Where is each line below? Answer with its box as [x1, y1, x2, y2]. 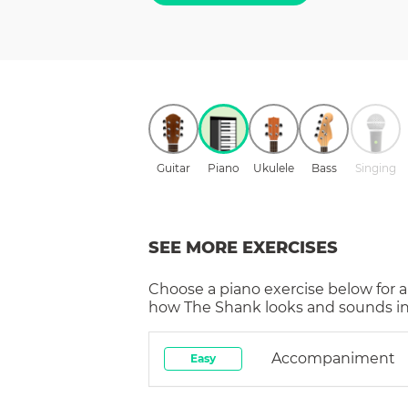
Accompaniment [271, 349, 395, 367]
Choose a [148, 280, 219, 298]
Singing [355, 160, 396, 175]
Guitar [157, 160, 190, 175]
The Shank [184, 298, 261, 316]
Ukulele [253, 160, 294, 175]
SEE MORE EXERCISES [148, 237, 338, 258]
